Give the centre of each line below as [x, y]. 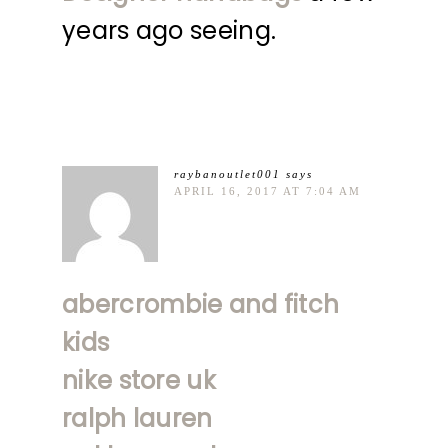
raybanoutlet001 [227, 173]
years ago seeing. [169, 30]
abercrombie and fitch [201, 304]
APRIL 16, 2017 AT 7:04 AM [267, 190]
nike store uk [139, 380]
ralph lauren [137, 418]
